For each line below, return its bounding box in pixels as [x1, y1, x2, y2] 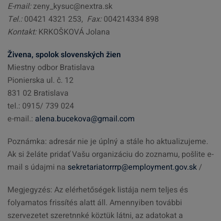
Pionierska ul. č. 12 [7, 74, 74, 86]
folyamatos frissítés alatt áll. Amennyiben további [7, 197, 182, 209]
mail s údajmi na [7, 161, 68, 173]
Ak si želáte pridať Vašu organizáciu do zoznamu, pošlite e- [7, 148, 214, 160]
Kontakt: [7, 26, 37, 38]
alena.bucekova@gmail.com [35, 113, 135, 125]
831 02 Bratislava [7, 87, 69, 99]
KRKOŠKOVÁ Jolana [37, 26, 110, 38]
